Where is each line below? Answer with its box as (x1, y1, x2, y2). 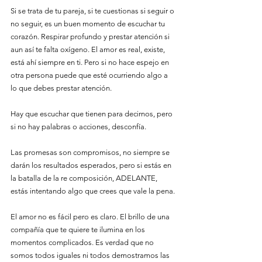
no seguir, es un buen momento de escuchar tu (11, 19, 167, 28)
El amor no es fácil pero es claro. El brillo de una (11, 212, 171, 221)
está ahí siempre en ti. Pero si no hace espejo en (11, 58, 171, 67)
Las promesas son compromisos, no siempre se (11, 148, 171, 157)
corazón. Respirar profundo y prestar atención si (11, 32, 171, 41)
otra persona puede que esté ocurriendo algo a (11, 71, 170, 80)
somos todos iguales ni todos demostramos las (11, 251, 171, 260)
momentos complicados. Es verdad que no (11, 238, 156, 247)
